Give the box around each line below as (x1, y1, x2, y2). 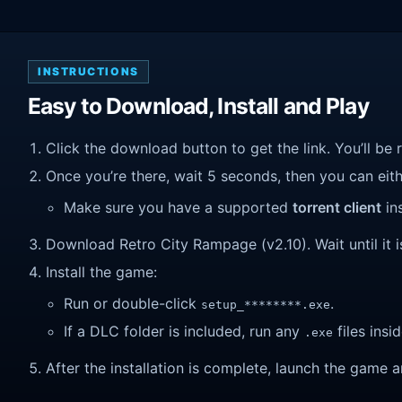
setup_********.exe (201, 298, 330, 312)
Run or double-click (64, 294, 201, 313)
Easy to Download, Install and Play (28, 92, 369, 120)
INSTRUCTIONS (38, 65, 139, 79)
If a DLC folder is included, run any (64, 321, 304, 340)
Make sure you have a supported (64, 198, 293, 217)
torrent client (293, 198, 381, 217)
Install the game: (46, 262, 157, 281)
